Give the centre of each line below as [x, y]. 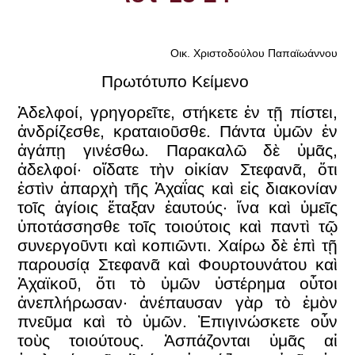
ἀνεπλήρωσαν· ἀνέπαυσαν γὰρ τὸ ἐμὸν [177, 302]
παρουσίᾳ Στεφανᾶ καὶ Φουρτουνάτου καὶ [177, 264]
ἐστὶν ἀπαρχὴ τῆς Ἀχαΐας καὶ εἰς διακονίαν [177, 188]
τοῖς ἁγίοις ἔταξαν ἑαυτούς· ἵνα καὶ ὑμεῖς [177, 207]
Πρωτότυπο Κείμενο [175, 82]
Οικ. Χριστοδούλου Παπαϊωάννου [254, 53]
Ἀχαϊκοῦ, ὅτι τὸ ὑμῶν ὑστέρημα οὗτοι [177, 283]
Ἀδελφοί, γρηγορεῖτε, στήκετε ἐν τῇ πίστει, [177, 112]
